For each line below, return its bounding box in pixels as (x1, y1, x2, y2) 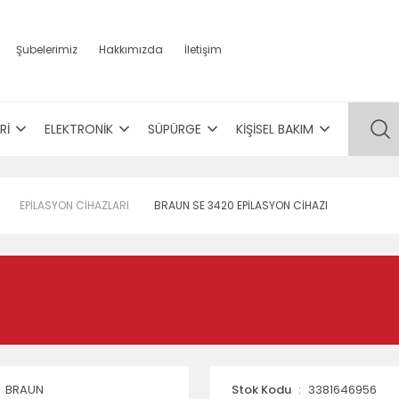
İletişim (184, 42, 222, 57)
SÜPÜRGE (147, 120, 201, 138)
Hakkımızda (99, 42, 163, 57)
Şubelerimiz (16, 42, 77, 57)
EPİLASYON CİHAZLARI (20, 198, 129, 213)
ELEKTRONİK (44, 120, 113, 138)
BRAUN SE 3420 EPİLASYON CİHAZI (154, 198, 328, 213)
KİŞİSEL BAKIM (235, 120, 313, 138)
